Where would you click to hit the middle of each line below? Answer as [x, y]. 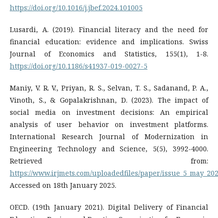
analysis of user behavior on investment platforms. [109, 124]
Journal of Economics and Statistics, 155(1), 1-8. [109, 54]
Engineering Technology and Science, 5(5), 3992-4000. [109, 149]
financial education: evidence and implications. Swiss [109, 42]
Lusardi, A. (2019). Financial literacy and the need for [109, 29]
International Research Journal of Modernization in [109, 136]
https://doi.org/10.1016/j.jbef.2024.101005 [76, 8]
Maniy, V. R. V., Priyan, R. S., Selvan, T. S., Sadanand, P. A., [109, 88]
